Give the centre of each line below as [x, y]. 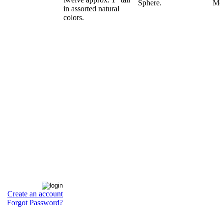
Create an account [35, 194]
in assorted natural [91, 9]
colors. [74, 18]
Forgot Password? [35, 203]
